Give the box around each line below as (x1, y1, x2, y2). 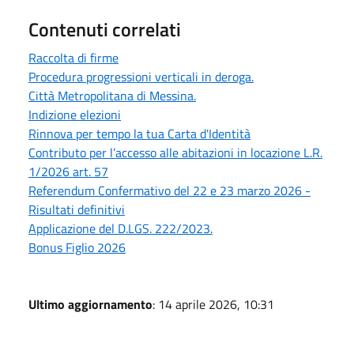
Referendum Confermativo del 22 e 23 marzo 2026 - (28, 180, 311, 200)
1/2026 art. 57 (28, 161, 108, 181)
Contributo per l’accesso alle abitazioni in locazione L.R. (28, 142, 322, 162)
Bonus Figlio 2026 (28, 237, 126, 257)
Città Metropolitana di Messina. (28, 85, 196, 105)
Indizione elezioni (28, 104, 121, 124)
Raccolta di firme (28, 47, 119, 67)
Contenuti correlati (28, 14, 181, 43)
